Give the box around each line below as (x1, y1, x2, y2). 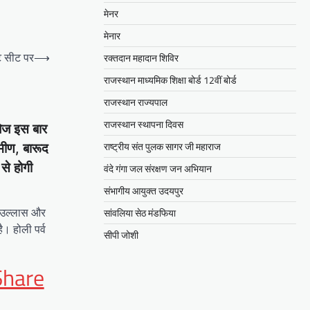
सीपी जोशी (104, 228, 138, 243)
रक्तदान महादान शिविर (104, 51, 179, 66)
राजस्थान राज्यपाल (104, 95, 167, 110)
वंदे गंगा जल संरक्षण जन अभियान (104, 161, 212, 176)
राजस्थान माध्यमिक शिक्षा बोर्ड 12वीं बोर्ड (104, 73, 237, 88)
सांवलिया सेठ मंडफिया (104, 206, 176, 221)
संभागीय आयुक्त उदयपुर (104, 183, 183, 199)
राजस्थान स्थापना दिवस (104, 117, 183, 132)
